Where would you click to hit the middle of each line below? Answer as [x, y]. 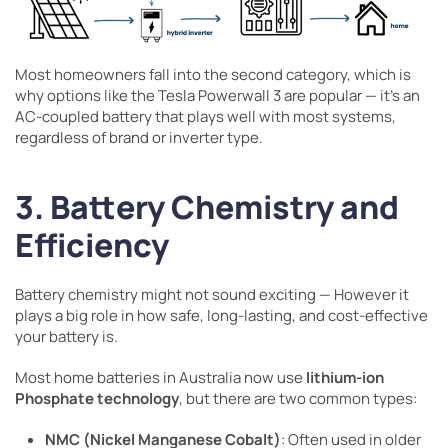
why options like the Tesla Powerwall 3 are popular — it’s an [217, 96]
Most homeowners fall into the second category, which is [213, 75]
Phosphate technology [97, 399]
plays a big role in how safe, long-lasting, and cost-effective [221, 316]
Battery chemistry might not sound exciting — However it [212, 295]
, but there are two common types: [298, 399]
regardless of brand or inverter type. [139, 138]
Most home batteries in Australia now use [160, 378]
